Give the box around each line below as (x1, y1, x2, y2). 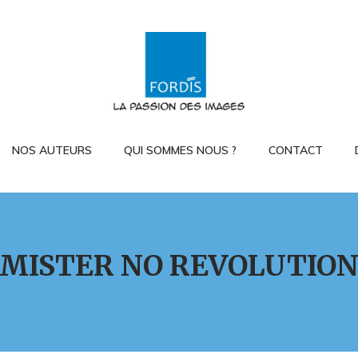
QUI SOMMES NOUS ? (123, 143, 237, 158)
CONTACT (268, 143, 323, 158)
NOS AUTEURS (11, 143, 92, 158)
